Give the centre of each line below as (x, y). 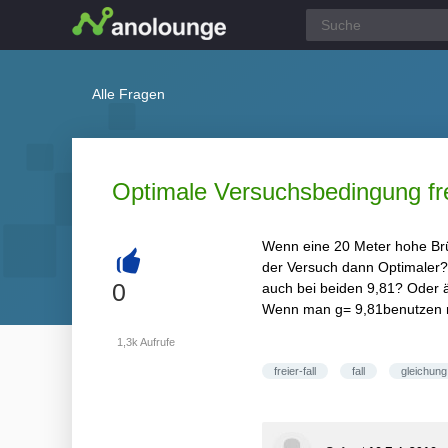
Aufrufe (156, 342)
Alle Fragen (128, 94)
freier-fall (295, 371)
